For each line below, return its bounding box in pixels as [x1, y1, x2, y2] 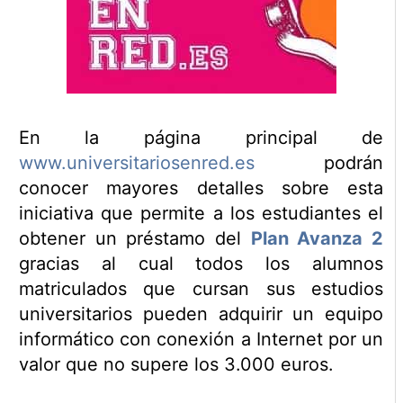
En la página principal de [18, 127, 384, 149]
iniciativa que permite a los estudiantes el [18, 202, 384, 225]
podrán [254, 152, 384, 175]
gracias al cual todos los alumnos [18, 253, 384, 275]
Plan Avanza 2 [250, 228, 384, 250]
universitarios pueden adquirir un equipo [18, 303, 384, 326]
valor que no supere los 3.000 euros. [18, 354, 334, 376]
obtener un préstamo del [18, 228, 251, 250]
